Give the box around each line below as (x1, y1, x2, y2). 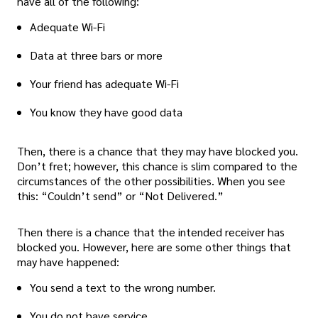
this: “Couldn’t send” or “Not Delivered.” (17, 188, 224, 204)
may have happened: (17, 254, 119, 270)
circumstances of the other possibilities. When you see (17, 173, 285, 189)
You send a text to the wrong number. (30, 280, 216, 295)
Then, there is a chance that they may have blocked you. (17, 143, 298, 159)
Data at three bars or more (30, 48, 163, 63)
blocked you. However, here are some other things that (17, 239, 291, 255)
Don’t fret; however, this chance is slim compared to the (17, 158, 297, 174)
